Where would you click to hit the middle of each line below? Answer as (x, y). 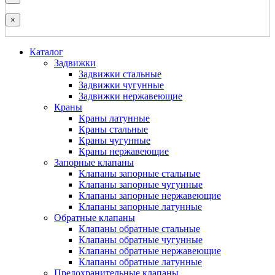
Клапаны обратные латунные (140, 262)
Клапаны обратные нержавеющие (150, 251)
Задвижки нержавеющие (130, 96)
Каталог (46, 52)
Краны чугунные (114, 140)
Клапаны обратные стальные (139, 229)
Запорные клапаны (94, 162)
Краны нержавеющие (124, 151)
